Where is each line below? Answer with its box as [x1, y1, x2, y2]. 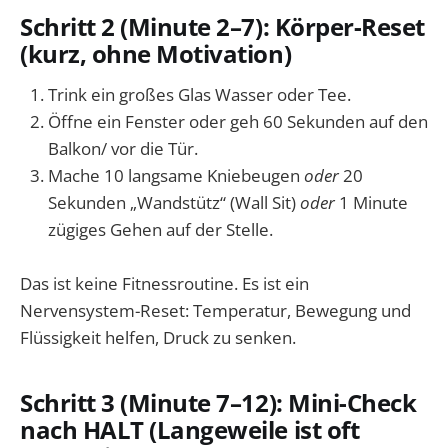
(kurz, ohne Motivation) [20, 37, 292, 70]
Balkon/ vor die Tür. [48, 137, 198, 161]
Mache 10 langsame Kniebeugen [48, 164, 304, 188]
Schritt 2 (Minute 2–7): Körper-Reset [20, 10, 425, 43]
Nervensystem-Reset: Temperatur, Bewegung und [20, 299, 411, 323]
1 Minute [335, 191, 408, 215]
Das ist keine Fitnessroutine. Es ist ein [20, 272, 309, 296]
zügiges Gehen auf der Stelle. [48, 218, 273, 242]
